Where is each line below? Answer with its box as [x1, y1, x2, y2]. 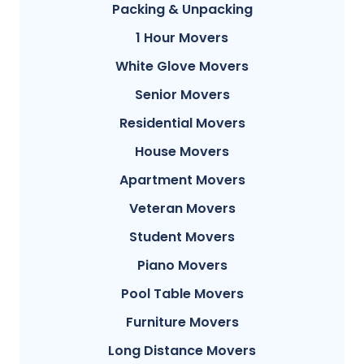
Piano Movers [136, 256, 227, 275]
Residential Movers [119, 114, 245, 133]
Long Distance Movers [108, 341, 256, 361]
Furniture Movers [125, 313, 239, 332]
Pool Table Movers [120, 284, 244, 304]
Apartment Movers [119, 171, 245, 190]
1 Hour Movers [136, 28, 228, 48]
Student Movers [129, 227, 235, 247]
